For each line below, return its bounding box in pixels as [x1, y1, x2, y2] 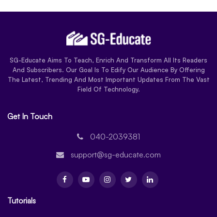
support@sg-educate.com [71, 149, 161, 159]
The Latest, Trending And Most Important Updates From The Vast [7, 75, 210, 83]
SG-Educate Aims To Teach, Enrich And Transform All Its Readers [10, 56, 207, 64]
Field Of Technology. [77, 85, 140, 93]
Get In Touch [7, 111, 52, 121]
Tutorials [7, 195, 36, 205]
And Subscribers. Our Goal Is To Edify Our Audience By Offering [12, 65, 205, 74]
